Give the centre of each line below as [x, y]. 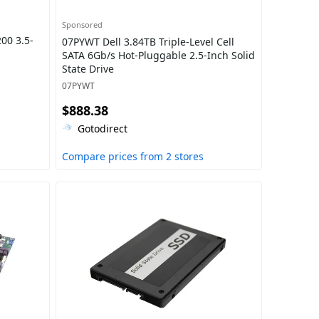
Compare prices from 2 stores [132, 156]
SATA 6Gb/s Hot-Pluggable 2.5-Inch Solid [158, 55]
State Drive [88, 69]
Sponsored [82, 25]
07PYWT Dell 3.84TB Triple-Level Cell [148, 42]
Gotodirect [102, 129]
